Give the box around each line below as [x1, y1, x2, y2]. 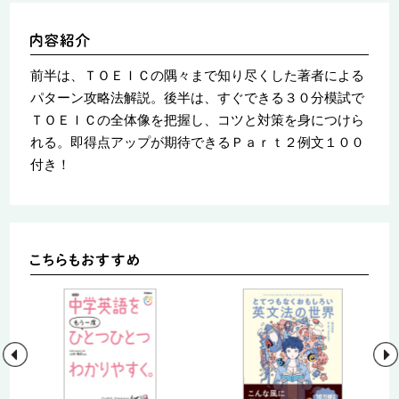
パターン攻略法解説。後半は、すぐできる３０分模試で [29, 89, 364, 105]
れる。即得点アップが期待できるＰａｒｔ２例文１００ [29, 134, 364, 150]
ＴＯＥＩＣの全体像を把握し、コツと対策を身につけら [29, 111, 364, 127]
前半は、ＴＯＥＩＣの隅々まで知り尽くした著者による [29, 67, 364, 83]
